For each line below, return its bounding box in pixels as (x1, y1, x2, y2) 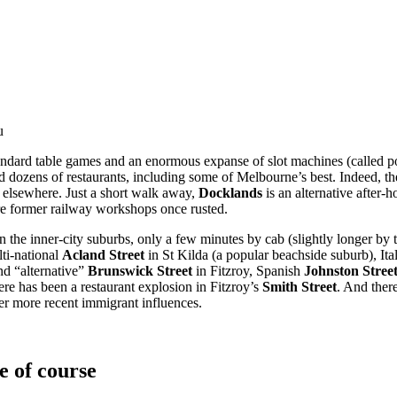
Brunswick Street (88, 262, 192, 278)
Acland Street (62, 246, 144, 262)
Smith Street (262, 278, 337, 294)
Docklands (198, 184, 262, 200)
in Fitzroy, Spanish (192, 262, 304, 278)
